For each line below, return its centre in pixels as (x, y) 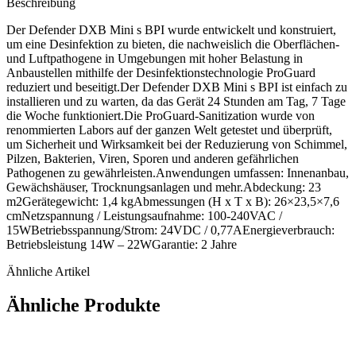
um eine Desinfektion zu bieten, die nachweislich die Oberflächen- (173, 44)
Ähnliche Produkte (83, 305)
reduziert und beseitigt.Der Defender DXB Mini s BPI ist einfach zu (177, 87)
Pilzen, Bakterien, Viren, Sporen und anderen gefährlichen (153, 158)
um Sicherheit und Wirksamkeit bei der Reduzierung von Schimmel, (177, 144)
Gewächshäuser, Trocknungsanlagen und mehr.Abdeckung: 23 (164, 187)
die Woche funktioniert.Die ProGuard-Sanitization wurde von (161, 115)
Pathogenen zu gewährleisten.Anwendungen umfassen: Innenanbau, (178, 172)
